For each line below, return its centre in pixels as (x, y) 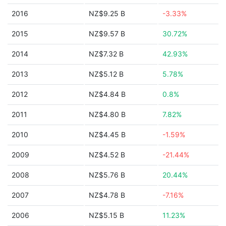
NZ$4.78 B (107, 195)
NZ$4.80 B (107, 114)
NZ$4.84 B (107, 94)
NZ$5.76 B (107, 175)
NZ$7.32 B (106, 54)
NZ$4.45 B (107, 134)
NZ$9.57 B (107, 34)
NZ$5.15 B (106, 215)
